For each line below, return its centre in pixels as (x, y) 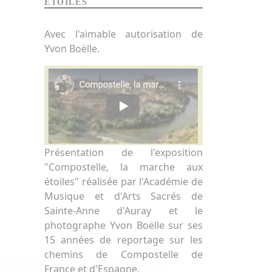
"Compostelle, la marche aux (124, 167)
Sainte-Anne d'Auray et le (124, 210)
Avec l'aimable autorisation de (124, 34)
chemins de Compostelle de (124, 254)
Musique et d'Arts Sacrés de (124, 196)
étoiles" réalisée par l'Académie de (124, 181)
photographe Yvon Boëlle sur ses (124, 225)
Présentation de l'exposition (124, 152)
